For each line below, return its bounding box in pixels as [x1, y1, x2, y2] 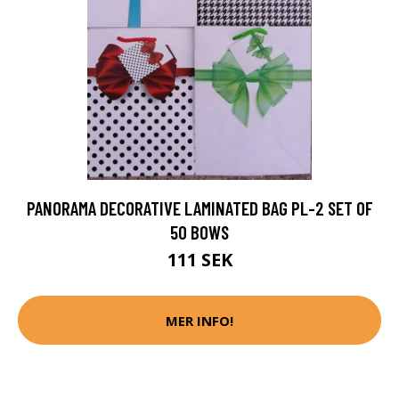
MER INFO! [166, 311, 233, 330]
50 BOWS [170, 221, 229, 244]
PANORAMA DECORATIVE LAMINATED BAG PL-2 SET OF [26, 197, 373, 220]
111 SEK [167, 248, 232, 273]
